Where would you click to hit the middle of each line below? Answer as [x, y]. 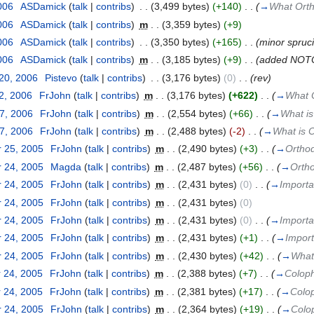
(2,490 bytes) [207, 149]
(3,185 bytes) [191, 60]
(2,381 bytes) [206, 291]
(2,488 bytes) [197, 131]
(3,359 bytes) [191, 24]
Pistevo [61, 77]
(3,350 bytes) [180, 42]
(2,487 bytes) [206, 166]
